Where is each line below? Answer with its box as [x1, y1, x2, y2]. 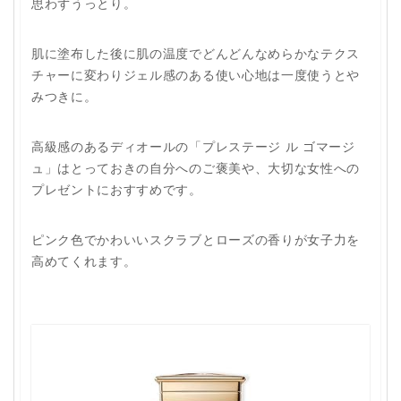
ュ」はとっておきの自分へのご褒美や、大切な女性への [31, 158, 360, 176]
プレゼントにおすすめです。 [31, 180, 202, 198]
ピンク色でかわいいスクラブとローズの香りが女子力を [31, 230, 360, 248]
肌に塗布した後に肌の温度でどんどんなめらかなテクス [31, 44, 360, 62]
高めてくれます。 [31, 252, 137, 269]
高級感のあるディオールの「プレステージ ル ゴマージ [31, 137, 355, 155]
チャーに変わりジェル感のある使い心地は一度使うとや [31, 65, 360, 83]
